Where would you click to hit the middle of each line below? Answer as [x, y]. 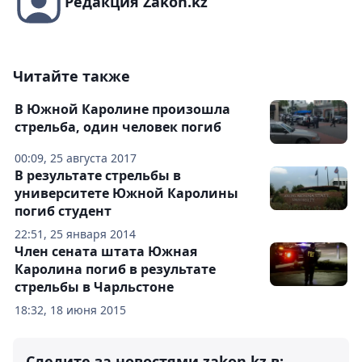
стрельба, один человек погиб [118, 127]
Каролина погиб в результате [115, 269]
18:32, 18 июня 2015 [70, 310]
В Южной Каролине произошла [122, 109]
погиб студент [63, 211]
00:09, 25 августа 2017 [76, 158]
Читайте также [72, 76]
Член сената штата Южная [106, 251]
